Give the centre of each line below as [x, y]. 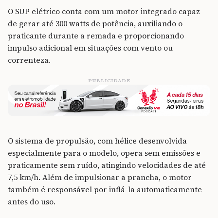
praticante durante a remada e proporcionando [96, 36]
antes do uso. [32, 202]
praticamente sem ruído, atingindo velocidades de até [107, 165]
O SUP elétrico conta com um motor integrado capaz [104, 11]
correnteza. [30, 60]
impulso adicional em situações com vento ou [90, 48]
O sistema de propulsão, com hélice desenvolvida [97, 141]
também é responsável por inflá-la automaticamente [105, 190]
